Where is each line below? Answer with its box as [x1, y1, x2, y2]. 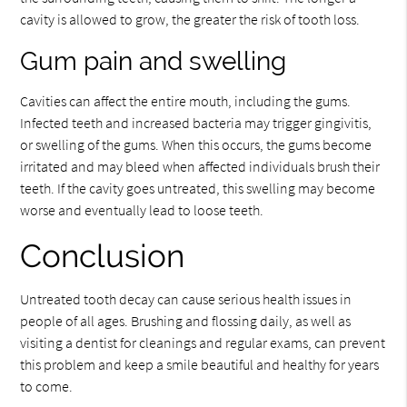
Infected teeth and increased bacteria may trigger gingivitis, [20, 114, 372, 132]
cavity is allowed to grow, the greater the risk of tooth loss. [20, 10, 361, 28]
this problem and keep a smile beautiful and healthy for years [20, 355, 380, 373]
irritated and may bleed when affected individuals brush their [20, 157, 381, 175]
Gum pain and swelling [20, 46, 287, 76]
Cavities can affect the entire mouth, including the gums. [20, 92, 352, 110]
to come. [20, 377, 74, 395]
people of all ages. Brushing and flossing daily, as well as [20, 312, 352, 330]
